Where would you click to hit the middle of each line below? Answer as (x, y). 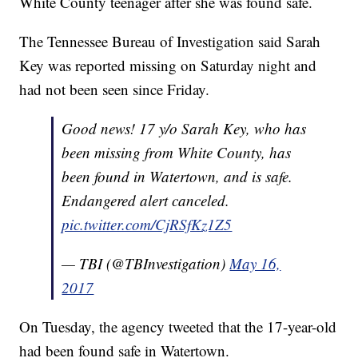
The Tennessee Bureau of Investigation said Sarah (170, 42)
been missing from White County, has (177, 153)
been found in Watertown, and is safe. (177, 177)
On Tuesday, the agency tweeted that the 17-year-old (178, 327)
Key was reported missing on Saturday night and (168, 66)
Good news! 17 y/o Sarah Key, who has (184, 129)
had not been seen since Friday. (117, 89)
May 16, (255, 264)
